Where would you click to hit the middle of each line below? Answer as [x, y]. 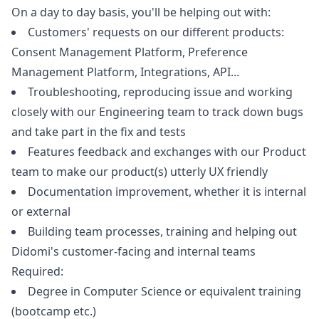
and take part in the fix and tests [99, 132]
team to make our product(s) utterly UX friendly [140, 172]
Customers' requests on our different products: [156, 32]
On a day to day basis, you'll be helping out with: [141, 12]
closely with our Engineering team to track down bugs [157, 112]
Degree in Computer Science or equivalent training [164, 291]
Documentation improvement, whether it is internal [167, 192]
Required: [37, 271]
